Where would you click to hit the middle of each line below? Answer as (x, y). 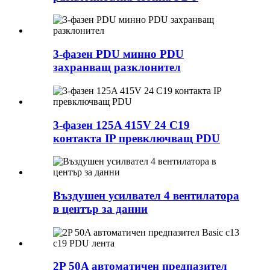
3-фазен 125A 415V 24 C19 (121, 125)
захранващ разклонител (117, 67)
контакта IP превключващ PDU (137, 138)
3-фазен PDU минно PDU (118, 54)
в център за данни (100, 209)
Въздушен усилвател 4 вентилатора (146, 196)
